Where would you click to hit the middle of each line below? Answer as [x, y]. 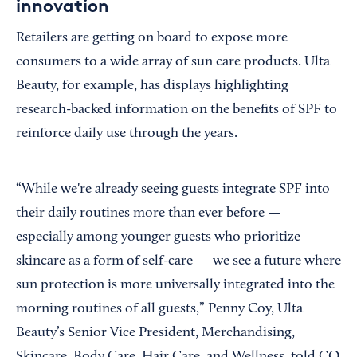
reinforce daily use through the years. [127, 133]
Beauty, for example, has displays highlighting [152, 86]
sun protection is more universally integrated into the [175, 285]
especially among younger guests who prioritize [158, 237]
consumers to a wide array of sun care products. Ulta [173, 62]
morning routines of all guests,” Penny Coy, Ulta [159, 309]
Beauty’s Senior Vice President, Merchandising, [155, 333]
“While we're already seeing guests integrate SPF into [173, 189]
